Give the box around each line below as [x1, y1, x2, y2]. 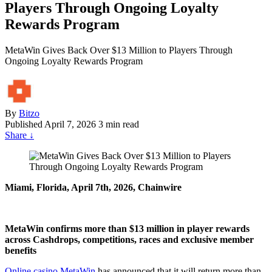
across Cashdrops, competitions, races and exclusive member [5, 234, 254, 245]
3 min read [98, 119, 139, 130]
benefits [5, 245, 36, 256]
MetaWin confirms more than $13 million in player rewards [5, 223, 250, 234]
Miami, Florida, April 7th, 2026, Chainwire [5, 182, 182, 193]
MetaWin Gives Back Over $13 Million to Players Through [5, 45, 233, 56]
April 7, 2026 [44, 119, 96, 130]
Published [5, 119, 42, 130]
